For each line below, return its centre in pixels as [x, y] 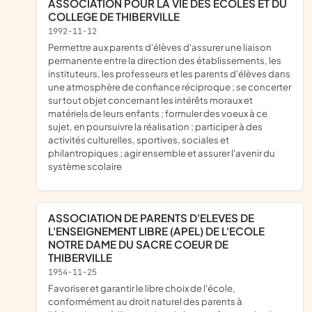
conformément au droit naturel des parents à [145, 302]
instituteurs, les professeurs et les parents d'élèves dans [169, 74]
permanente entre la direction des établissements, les [165, 61]
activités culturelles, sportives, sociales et [139, 140]
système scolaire [85, 166]
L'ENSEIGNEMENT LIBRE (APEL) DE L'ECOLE [156, 231]
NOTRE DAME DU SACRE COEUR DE [138, 244]
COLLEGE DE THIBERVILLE [114, 17]
